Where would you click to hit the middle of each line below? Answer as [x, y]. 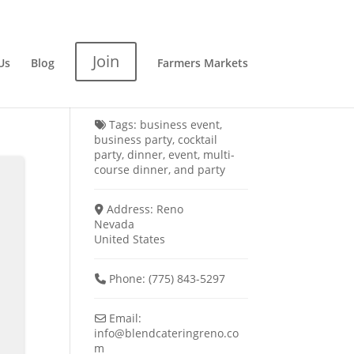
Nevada [115, 224]
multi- [219, 154]
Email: [125, 318]
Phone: [128, 279]
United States [130, 239]
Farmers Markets [202, 63]
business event [179, 124]
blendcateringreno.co [182, 333]
